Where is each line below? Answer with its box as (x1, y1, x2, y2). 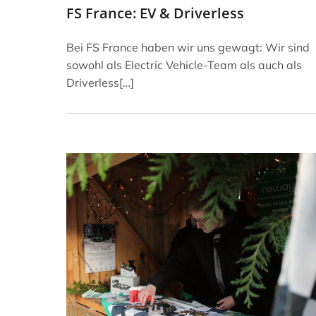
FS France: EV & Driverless (66, 3, 244, 23)
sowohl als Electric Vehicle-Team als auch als (66, 57, 302, 72)
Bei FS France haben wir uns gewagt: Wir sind (66, 39, 310, 54)
